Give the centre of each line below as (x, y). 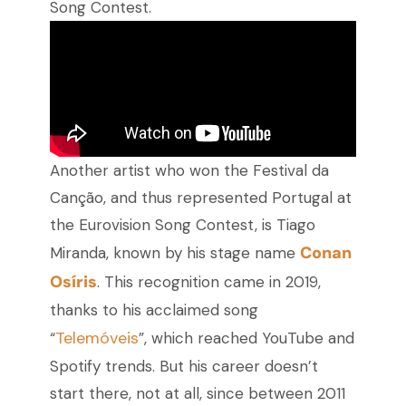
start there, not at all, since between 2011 (197, 394)
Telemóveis (97, 338)
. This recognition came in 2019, (208, 282)
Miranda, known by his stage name (174, 253)
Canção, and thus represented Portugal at (200, 198)
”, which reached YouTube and (246, 338)
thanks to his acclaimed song (154, 310)
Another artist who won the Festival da (189, 171)
